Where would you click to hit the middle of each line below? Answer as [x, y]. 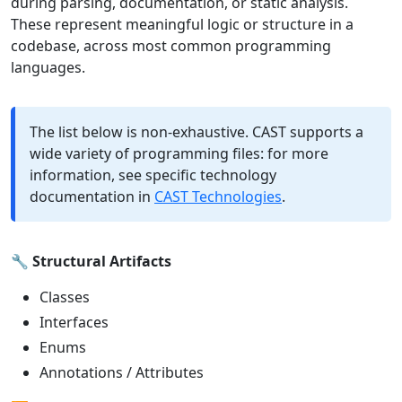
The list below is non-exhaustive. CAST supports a [197, 132]
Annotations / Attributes [122, 373]
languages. [48, 68]
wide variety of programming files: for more [179, 154]
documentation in [92, 197]
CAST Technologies [218, 197]
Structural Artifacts [102, 262]
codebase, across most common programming [171, 46]
